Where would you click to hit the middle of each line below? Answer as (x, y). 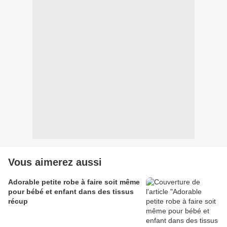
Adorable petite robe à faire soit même (74, 182)
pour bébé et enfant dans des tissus (71, 192)
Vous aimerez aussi (55, 162)
